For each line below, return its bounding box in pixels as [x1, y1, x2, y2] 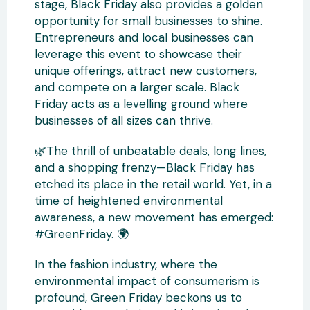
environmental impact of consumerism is [35, 273, 259, 289]
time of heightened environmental [35, 193, 223, 208]
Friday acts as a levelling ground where [35, 96, 248, 111]
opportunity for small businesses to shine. [35, 13, 262, 28]
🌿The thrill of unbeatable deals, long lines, [35, 143, 266, 158]
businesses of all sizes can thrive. [35, 113, 213, 128]
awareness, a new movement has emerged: [35, 210, 273, 225]
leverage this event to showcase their [35, 46, 242, 62]
